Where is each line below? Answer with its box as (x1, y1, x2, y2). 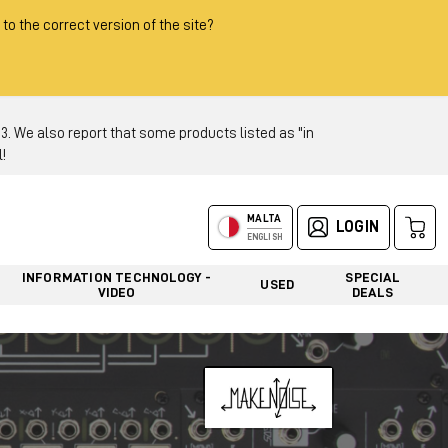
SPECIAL (345, 269, 400, 284)
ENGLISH (246, 232, 282, 242)
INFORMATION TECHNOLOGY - (21, 269, 212, 284)
